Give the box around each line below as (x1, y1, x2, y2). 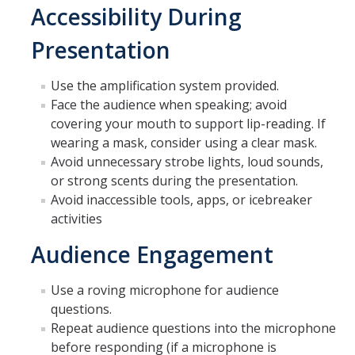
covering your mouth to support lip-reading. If (51, 115, 326, 132)
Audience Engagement (31, 239, 273, 269)
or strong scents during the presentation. (51, 172, 298, 189)
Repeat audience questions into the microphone (51, 319, 336, 337)
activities (51, 210, 102, 227)
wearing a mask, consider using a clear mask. (51, 134, 317, 151)
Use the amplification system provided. (51, 77, 279, 94)
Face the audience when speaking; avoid (51, 96, 287, 113)
